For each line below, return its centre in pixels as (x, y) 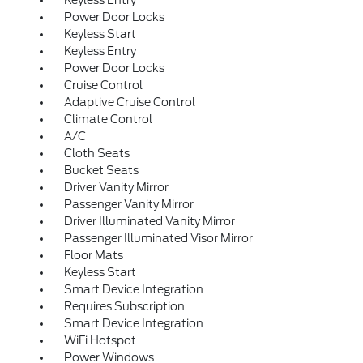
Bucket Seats (101, 170)
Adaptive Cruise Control (129, 102)
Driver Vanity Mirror (116, 187)
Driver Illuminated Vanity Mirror (149, 221)
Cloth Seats (96, 153)
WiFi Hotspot (100, 340)
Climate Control (108, 119)
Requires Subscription (124, 306)
